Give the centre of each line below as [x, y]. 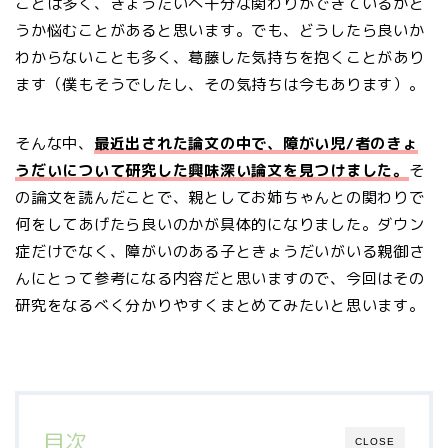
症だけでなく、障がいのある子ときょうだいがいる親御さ [220, 251]
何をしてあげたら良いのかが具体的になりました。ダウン [220, 224]
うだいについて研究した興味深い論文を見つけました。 [212, 170]
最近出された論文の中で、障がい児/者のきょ [255, 143]
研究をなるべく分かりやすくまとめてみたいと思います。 [220, 305]
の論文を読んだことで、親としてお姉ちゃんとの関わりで [220, 197]
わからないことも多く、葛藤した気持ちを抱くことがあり [220, 57]
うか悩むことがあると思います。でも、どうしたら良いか [220, 30]
